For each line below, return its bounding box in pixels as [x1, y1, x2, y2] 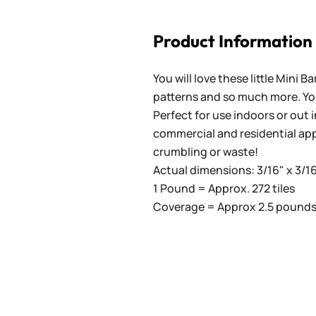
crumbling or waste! [153, 144, 259, 159]
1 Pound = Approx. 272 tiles [153, 181, 296, 196]
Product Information [153, 30, 313, 51]
